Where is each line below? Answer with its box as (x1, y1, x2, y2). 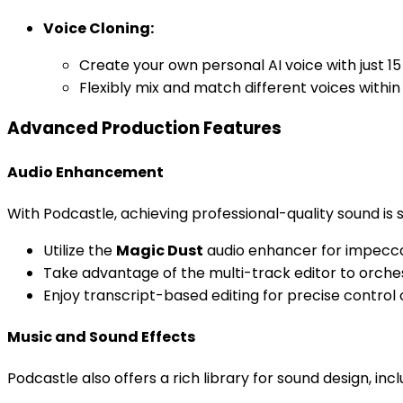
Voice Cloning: (43, 17, 154, 39)
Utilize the (43, 239, 116, 261)
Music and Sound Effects (7, 327, 195, 348)
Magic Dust (116, 239, 203, 261)
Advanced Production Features (7, 116, 282, 141)
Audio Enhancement (7, 161, 164, 183)
